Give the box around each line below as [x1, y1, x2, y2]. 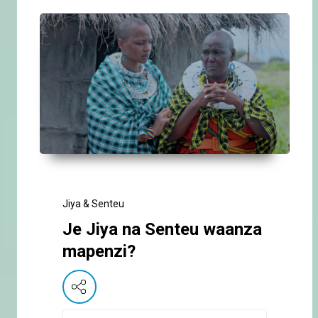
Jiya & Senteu [62, 198, 124, 210]
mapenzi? [62, 241, 136, 262]
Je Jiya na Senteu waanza [62, 219, 262, 240]
